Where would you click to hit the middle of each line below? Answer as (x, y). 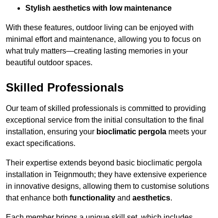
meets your (186, 132)
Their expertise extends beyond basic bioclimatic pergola (104, 163)
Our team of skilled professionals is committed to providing (106, 109)
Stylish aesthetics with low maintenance (99, 8)
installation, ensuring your (51, 132)
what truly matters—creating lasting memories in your (97, 51)
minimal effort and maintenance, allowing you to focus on (103, 39)
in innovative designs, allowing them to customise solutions (108, 186)
